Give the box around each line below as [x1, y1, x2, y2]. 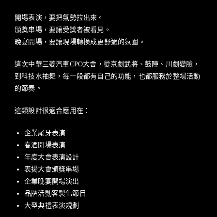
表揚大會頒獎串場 [24, 165, 79, 173]
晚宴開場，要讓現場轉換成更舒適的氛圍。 [15, 38, 145, 46]
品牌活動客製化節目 [24, 189, 86, 197]
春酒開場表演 [24, 141, 66, 149]
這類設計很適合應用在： [15, 107, 91, 114]
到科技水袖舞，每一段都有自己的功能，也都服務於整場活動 [15, 72, 201, 80]
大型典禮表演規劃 [24, 201, 79, 209]
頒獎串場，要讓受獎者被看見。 [15, 26, 111, 33]
